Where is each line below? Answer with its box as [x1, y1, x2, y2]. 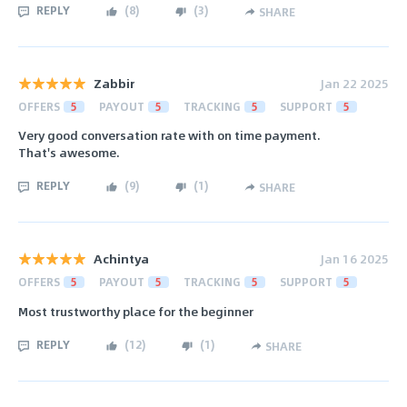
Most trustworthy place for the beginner [18, 301, 253, 321]
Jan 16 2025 [321, 249, 389, 269]
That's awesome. [18, 143, 120, 163]
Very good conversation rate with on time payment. [18, 125, 321, 145]
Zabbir [94, 73, 135, 93]
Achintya [94, 249, 149, 269]
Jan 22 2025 [321, 73, 389, 93]
